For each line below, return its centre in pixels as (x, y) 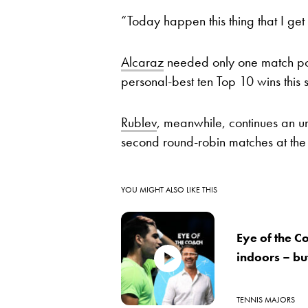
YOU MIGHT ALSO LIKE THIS (169, 190)
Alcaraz (142, 62)
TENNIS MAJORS (266, 300)
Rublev (139, 122)
